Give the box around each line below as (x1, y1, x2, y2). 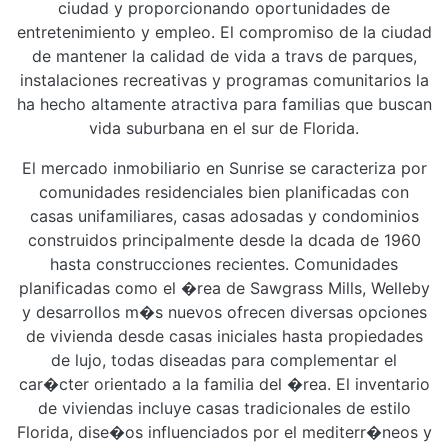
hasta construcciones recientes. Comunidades (50, 254, 398, 274)
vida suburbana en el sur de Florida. (89, 118, 359, 138)
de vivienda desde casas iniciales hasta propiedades (25, 326, 423, 346)
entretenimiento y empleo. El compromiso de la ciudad (16, 22, 432, 42)
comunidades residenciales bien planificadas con (39, 182, 409, 202)
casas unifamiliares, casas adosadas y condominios (29, 206, 419, 226)
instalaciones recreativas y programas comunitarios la (19, 70, 429, 90)
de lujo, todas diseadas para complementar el (51, 350, 397, 370)
